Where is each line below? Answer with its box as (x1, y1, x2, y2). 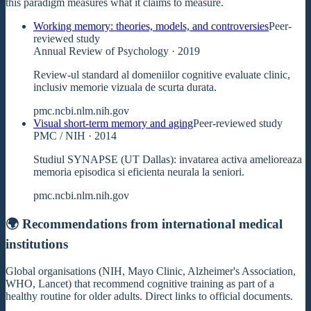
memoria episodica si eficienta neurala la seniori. (33, 165, 244, 178)
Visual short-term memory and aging (33, 117, 193, 129)
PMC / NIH (33, 129, 85, 142)
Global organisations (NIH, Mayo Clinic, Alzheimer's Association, (6, 264, 296, 277)
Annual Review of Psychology (33, 44, 169, 57)
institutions (6, 237, 68, 252)
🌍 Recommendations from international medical (6, 217, 283, 232)
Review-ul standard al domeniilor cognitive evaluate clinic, (33, 68, 290, 81)
